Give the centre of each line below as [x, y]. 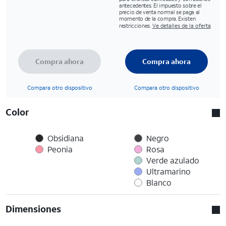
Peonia [60, 149]
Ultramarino [168, 171]
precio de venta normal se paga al [160, 12]
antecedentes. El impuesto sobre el [160, 5]
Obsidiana [66, 138]
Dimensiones [34, 209]
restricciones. [135, 25]
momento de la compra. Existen [157, 18]
